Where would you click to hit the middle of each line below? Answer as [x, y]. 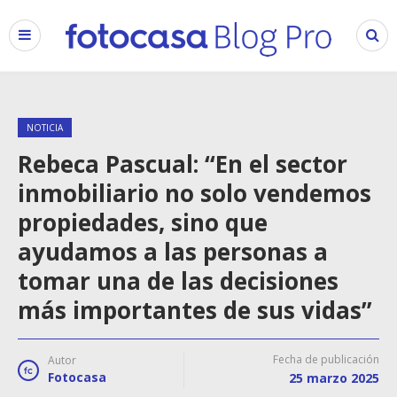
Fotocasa [77, 377]
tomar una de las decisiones [178, 281]
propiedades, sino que [143, 222]
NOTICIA [45, 128]
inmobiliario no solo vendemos [195, 193]
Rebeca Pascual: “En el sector [183, 164]
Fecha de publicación [326, 359]
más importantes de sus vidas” [195, 310]
